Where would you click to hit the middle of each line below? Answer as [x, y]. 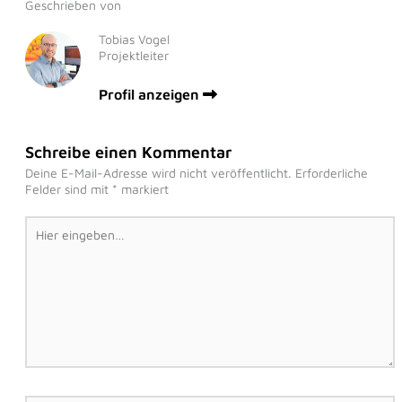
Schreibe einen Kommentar [128, 152]
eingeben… [56, 239]
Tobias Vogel [135, 39]
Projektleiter [134, 56]
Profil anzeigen [151, 94]
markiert [143, 188]
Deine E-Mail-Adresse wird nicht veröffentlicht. [158, 172]
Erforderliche [331, 172]
